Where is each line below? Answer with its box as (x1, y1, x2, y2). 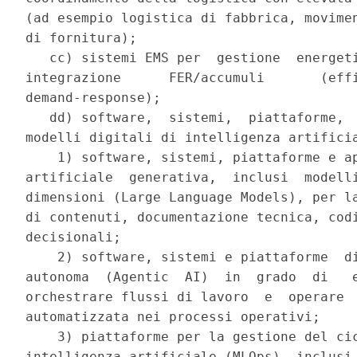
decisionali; (25, 229, 130, 245)
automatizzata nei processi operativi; (25, 309, 329, 325)
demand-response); (25, 90, 170, 106)
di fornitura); (25, 30, 146, 46)
